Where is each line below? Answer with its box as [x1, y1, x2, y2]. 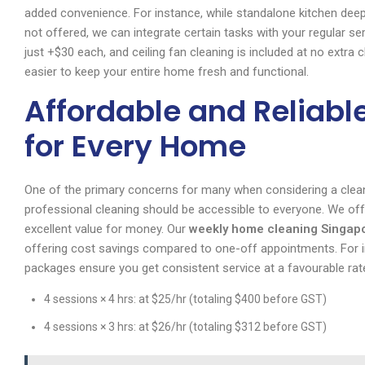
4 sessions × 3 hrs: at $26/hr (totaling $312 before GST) [44, 320, 327, 334]
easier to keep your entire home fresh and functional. [24, 64, 309, 80]
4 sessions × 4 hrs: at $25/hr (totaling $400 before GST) [44, 292, 327, 306]
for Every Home [24, 125, 246, 168]
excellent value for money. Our [24, 222, 189, 237]
